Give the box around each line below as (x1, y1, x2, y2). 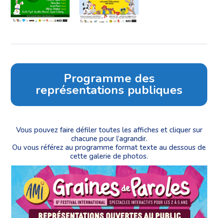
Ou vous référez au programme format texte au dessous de (12, 142, 206, 152)
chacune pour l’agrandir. (71, 133, 147, 144)
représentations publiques (36, 82, 182, 98)
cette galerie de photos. (70, 151, 148, 161)
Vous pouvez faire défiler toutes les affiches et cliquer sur (16, 125, 202, 135)
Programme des (63, 70, 155, 87)
